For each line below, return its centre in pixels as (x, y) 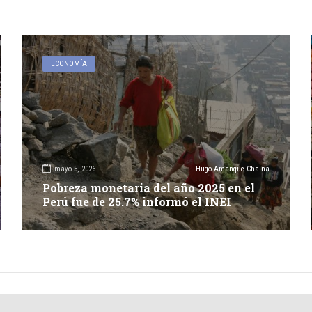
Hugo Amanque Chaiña (233, 169)
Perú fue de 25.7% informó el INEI (136, 201)
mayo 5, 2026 (75, 169)
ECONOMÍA (69, 63)
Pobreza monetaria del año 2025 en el (148, 187)
